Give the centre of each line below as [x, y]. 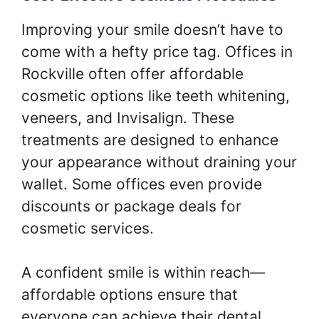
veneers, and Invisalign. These [128, 117]
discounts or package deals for [131, 206]
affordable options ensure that [130, 294]
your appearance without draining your [159, 162]
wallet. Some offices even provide [142, 184]
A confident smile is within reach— [143, 272]
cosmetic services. [88, 228]
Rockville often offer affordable [132, 73]
